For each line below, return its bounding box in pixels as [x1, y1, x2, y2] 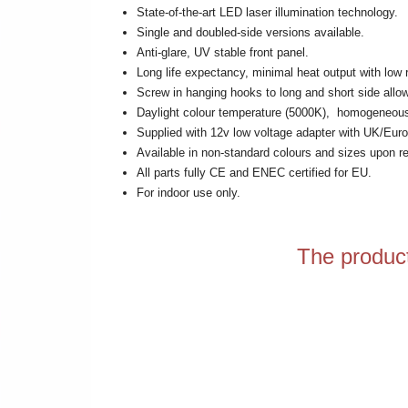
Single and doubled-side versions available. [136, 25, 364, 39]
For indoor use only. [136, 186, 240, 199]
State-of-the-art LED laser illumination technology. [136, 5, 398, 19]
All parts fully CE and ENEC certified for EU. [136, 166, 375, 179]
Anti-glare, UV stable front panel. [136, 46, 309, 59]
